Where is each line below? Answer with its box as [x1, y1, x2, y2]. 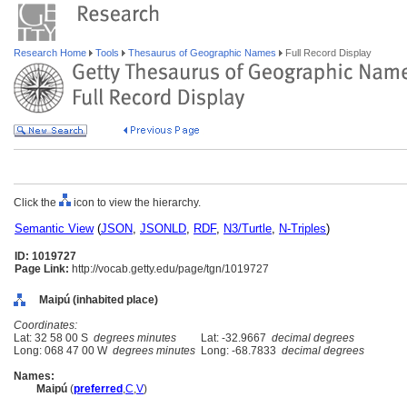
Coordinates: [14, 319, 77, 332]
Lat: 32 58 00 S [14, 332, 94, 344]
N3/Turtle [223, 222, 272, 235]
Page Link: [15, 263, 69, 275]
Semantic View [15, 222, 94, 235]
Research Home [14, 47, 89, 58]
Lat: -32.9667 [195, 332, 272, 344]
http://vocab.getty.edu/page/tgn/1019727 [69, 263, 269, 275]
